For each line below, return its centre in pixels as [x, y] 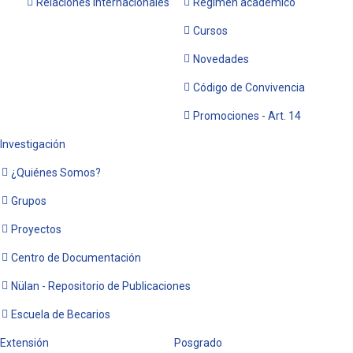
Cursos [210, 31]
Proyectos [36, 229]
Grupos [29, 201]
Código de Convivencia [249, 87]
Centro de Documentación [76, 258]
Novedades [221, 59]
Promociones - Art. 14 [247, 116]
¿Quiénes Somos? [56, 173]
